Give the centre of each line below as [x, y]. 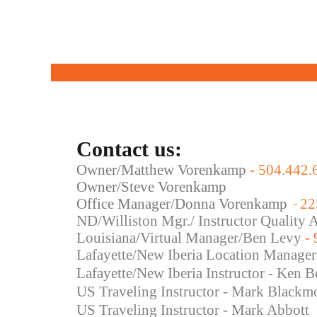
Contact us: [132, 149]
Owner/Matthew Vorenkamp [163, 170]
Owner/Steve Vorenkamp [153, 187]
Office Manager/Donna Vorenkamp [184, 204]
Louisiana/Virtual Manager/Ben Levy [189, 238]
